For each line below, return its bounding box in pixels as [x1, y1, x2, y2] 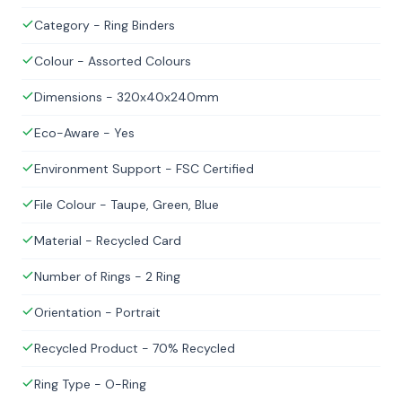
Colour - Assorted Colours [34, 53, 191, 69]
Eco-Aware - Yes [34, 125, 135, 141]
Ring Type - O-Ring [34, 376, 146, 392]
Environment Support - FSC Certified [34, 161, 254, 177]
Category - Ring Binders [34, 17, 175, 33]
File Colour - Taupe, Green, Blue [34, 197, 219, 213]
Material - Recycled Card [34, 232, 181, 249]
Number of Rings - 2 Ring [34, 268, 180, 284]
